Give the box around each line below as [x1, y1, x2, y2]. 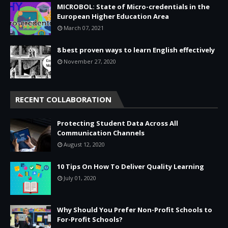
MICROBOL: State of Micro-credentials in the [57, 2, 210, 12]
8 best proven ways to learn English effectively [57, 45, 215, 55]
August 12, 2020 [64, 140, 105, 149]
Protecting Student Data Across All [57, 119, 178, 128]
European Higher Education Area [57, 12, 169, 21]
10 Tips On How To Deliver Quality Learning [57, 162, 204, 172]
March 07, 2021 [64, 24, 104, 32]
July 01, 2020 [64, 174, 96, 182]
